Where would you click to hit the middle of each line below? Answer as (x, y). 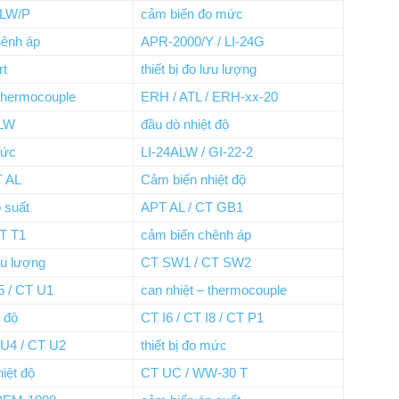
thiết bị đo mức (184, 345)
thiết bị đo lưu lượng (199, 69)
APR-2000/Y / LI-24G (203, 41)
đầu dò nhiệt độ (185, 124)
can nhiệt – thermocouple (214, 290)
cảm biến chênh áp (196, 235)
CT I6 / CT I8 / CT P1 (202, 318)
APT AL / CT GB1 (192, 207)
